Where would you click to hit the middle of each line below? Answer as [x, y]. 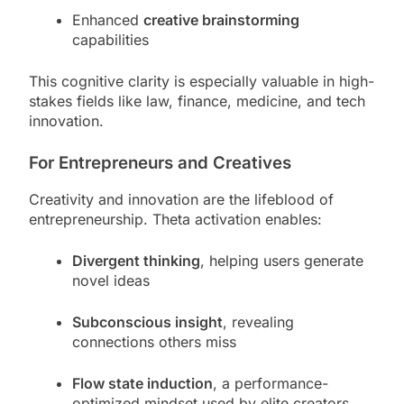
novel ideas [111, 281]
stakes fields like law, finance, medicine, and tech [197, 101]
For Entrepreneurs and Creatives [160, 162]
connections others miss [154, 342]
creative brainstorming [221, 19]
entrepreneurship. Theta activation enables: [175, 220]
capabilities [110, 39]
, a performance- [271, 384]
